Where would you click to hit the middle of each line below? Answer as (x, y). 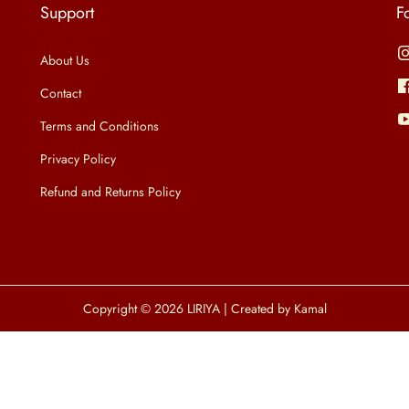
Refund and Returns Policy (110, 192)
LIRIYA (203, 309)
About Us (65, 60)
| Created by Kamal (273, 309)
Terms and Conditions (100, 126)
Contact (61, 93)
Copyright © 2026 (135, 309)
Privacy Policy (78, 159)
